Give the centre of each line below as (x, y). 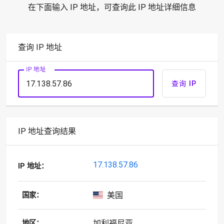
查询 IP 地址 (40, 47)
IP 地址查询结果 (47, 131)
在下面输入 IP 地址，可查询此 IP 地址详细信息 (112, 7)
